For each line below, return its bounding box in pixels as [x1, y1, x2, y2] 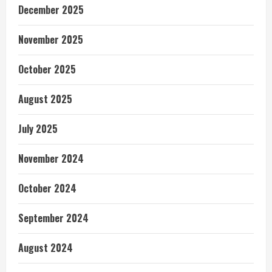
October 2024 [18, 180, 76, 195]
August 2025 [18, 91, 72, 106]
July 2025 [18, 121, 58, 136]
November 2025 [18, 32, 83, 47]
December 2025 [18, 2, 84, 17]
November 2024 [18, 151, 84, 166]
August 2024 [18, 240, 73, 255]
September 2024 [18, 210, 89, 225]
